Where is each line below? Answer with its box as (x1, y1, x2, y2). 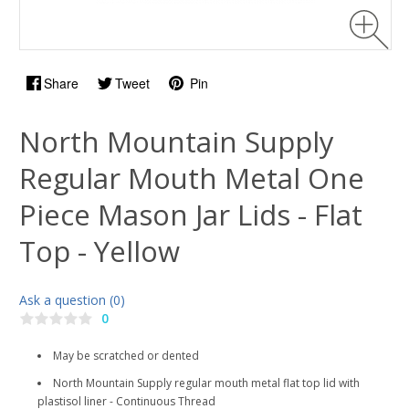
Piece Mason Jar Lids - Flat (19, 195, 362, 234)
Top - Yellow (19, 232, 180, 270)
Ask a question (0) (19, 291, 125, 309)
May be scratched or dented (53, 348, 199, 364)
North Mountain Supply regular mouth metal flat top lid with (53, 375, 360, 392)
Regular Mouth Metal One (19, 159, 364, 197)
